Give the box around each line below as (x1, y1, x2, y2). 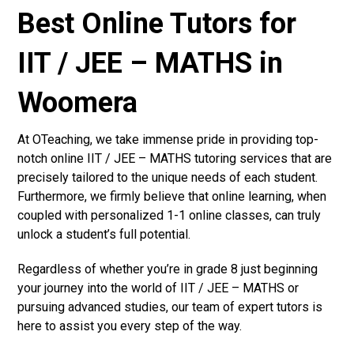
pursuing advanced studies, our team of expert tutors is (17, 299, 323, 314)
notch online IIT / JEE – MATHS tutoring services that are (17, 150, 333, 166)
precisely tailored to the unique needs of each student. (17, 169, 318, 185)
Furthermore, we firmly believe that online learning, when (17, 188, 327, 204)
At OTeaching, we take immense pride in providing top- (17, 131, 319, 147)
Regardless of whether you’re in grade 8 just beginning (17, 261, 318, 277)
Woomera (17, 85, 138, 119)
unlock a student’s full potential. (17, 226, 191, 242)
